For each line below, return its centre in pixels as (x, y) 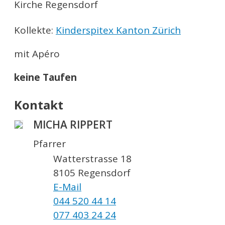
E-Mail (67, 187)
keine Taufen (45, 78)
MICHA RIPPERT (73, 125)
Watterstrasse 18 (92, 158)
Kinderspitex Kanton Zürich (118, 30)
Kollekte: (35, 30)
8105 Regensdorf (92, 173)
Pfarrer (49, 143)
